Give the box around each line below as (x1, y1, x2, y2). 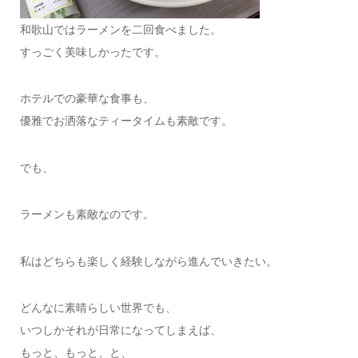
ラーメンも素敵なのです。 (19, 208, 154, 221)
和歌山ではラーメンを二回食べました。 (19, 22, 221, 36)
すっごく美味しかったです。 (19, 45, 165, 58)
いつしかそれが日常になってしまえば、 (19, 323, 221, 336)
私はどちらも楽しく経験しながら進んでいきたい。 (19, 254, 277, 268)
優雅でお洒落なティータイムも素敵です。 (19, 114, 233, 128)
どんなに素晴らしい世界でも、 (19, 300, 177, 314)
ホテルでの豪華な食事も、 (19, 92, 154, 105)
